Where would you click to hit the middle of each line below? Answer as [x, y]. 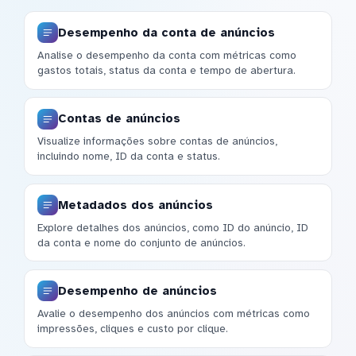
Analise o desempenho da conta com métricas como [167, 55]
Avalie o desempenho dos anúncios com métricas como [174, 314]
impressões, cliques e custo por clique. [133, 329]
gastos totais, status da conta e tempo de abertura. [166, 70]
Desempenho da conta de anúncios [166, 32]
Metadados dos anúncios [135, 205]
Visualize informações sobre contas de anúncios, [157, 141]
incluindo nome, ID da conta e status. [129, 157]
